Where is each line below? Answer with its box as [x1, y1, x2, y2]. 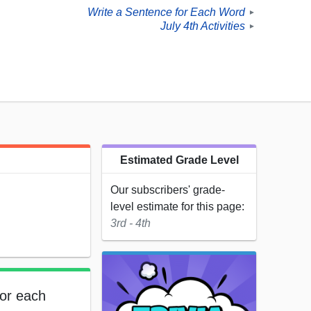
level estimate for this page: [110, 201, 244, 213]
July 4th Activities [160, 20, 245, 33]
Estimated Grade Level [119, 154, 239, 167]
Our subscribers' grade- [110, 184, 225, 196]
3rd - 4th [110, 217, 151, 230]
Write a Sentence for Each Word [87, 6, 245, 19]
